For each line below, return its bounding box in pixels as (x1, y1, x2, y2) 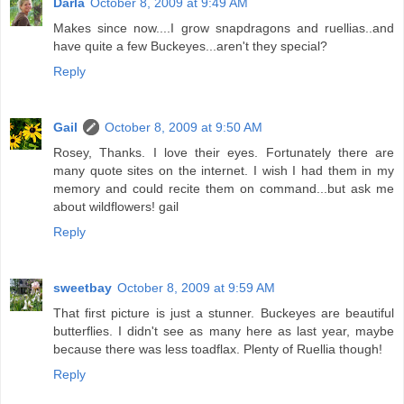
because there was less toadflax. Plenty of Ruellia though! (53, 342, 382, 357)
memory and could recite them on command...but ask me (53, 181, 394, 197)
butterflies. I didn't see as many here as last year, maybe (53, 324, 394, 339)
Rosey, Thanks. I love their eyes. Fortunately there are (53, 145, 394, 161)
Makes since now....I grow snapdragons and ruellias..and (53, 21, 394, 36)
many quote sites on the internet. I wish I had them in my (53, 163, 394, 179)
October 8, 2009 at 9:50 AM (105, 120, 262, 135)
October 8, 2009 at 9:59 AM (117, 280, 275, 296)
